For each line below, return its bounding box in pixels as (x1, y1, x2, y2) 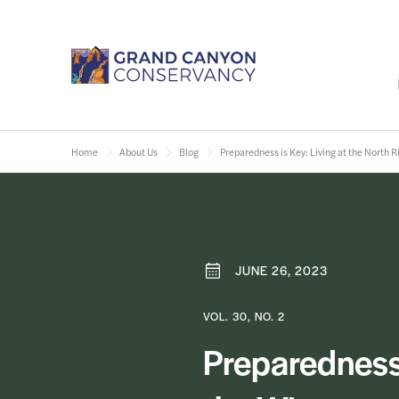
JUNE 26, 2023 (235, 261, 329, 279)
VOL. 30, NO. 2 (203, 308, 286, 324)
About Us (119, 145, 158, 159)
